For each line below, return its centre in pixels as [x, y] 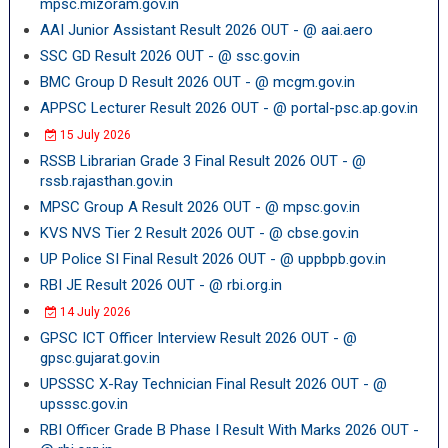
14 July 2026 [93, 312]
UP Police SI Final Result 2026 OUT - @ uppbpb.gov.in [212, 259]
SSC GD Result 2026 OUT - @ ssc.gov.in [169, 56]
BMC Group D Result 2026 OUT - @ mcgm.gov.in [197, 82]
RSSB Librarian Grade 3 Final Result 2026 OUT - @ [202, 161]
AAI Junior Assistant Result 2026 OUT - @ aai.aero [206, 30]
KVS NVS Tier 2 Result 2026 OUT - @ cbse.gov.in [199, 233]
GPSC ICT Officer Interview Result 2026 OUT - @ [198, 338]
